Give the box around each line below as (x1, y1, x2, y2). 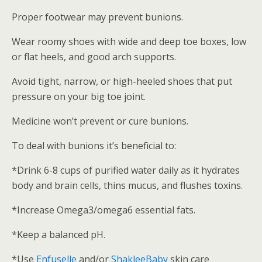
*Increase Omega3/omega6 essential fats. (12, 204, 195, 216)
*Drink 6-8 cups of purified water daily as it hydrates (12, 164, 240, 177)
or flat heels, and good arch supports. (12, 50, 176, 63)
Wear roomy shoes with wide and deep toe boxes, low (12, 35, 246, 48)
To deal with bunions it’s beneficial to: (12, 139, 176, 152)
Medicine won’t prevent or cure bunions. (12, 115, 188, 127)
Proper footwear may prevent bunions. (12, 11, 183, 23)
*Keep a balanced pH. (12, 228, 105, 241)
